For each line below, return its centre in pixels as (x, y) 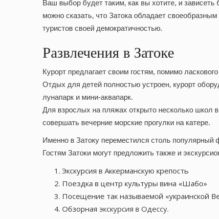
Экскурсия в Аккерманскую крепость (125, 171)
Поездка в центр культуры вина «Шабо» (135, 184)
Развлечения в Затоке (108, 53)
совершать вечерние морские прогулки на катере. (126, 123)
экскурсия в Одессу (133, 209)
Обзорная (81, 209)
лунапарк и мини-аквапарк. (88, 97)
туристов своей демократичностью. (102, 28)
